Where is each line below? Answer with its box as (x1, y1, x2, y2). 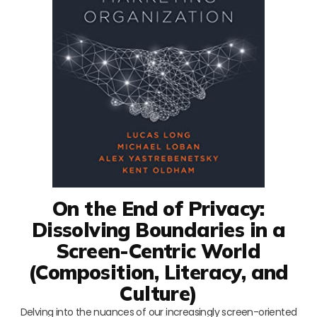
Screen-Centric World (57, 238, 260, 264)
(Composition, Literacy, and (28, 260, 289, 285)
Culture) (120, 281, 197, 306)
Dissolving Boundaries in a (31, 217, 286, 243)
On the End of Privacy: (52, 196, 265, 221)
